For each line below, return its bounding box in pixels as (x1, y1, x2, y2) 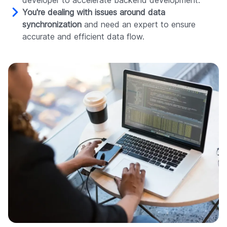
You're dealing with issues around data (22, 7, 165, 18)
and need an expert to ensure (82, 19, 196, 30)
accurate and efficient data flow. (22, 31, 144, 42)
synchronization (22, 19, 82, 30)
